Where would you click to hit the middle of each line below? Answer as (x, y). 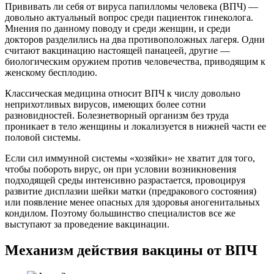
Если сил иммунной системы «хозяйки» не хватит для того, (130, 158)
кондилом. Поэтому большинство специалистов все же (120, 213)
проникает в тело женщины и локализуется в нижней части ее (135, 126)
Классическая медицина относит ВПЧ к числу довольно (123, 93)
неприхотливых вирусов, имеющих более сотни (106, 104)
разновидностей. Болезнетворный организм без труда (117, 115)
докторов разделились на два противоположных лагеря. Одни (135, 39)
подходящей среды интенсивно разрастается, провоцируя (125, 180)
